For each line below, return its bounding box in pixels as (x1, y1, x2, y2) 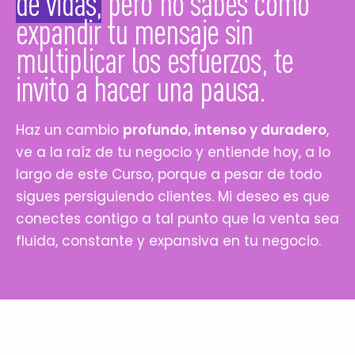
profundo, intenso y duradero (123, 120, 326, 139)
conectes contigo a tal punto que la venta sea (16, 208, 339, 228)
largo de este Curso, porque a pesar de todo (16, 164, 322, 184)
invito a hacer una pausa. (16, 67, 266, 109)
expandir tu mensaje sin (16, 10, 254, 52)
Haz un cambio (16, 120, 123, 139)
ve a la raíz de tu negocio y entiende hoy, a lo (16, 142, 330, 162)
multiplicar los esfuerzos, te (16, 39, 293, 80)
